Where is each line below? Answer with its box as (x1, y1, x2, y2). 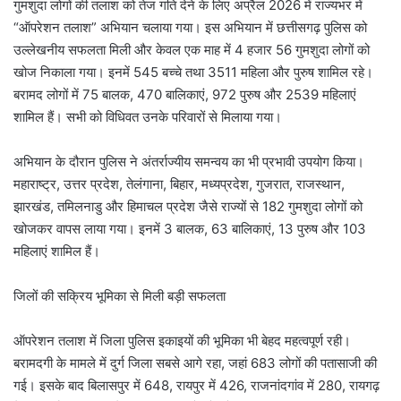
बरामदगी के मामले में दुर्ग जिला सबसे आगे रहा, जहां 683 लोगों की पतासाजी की (13, 354, 377, 372)
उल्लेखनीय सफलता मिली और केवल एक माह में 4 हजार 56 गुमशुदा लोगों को (13, 41, 370, 59)
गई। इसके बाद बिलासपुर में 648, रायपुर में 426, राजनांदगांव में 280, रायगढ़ (13, 377, 380, 395)
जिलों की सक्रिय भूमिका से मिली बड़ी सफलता (13, 287, 226, 305)
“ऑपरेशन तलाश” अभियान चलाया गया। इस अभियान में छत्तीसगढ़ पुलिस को (13, 19, 367, 37)
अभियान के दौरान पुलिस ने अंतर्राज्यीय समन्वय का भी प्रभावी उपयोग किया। (13, 153, 364, 171)
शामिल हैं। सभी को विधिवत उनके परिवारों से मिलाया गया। (13, 108, 282, 126)
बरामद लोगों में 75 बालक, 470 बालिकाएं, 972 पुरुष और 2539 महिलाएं (13, 86, 356, 104)
